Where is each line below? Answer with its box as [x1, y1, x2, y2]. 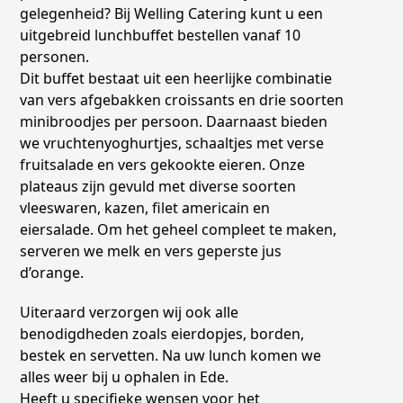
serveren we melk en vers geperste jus [20, 241, 282, 261]
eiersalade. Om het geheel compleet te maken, [20, 219, 337, 239]
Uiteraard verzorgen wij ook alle [20, 302, 239, 322]
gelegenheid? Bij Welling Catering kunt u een [20, 4, 324, 23]
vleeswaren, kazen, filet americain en [20, 198, 271, 218]
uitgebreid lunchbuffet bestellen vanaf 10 [20, 25, 301, 45]
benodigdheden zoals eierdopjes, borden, [20, 324, 305, 344]
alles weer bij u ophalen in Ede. [20, 367, 229, 387]
